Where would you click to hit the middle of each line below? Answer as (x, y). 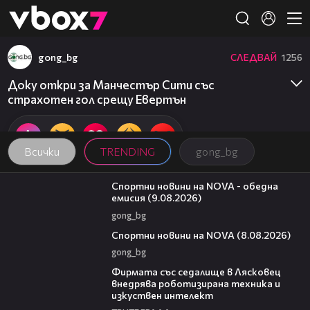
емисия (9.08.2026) (156, 198)
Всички (42, 152)
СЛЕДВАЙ (253, 57)
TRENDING (127, 152)
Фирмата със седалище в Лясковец (196, 272)
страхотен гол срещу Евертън (97, 99)
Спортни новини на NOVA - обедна (194, 186)
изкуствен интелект (162, 295)
